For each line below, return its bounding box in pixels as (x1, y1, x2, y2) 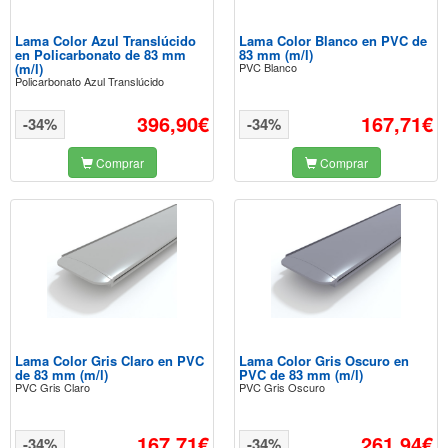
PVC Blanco (239, 59, 297, 75)
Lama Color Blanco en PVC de (239, 31, 427, 50)
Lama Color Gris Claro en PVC (15, 351, 204, 370)
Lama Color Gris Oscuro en (239, 351, 409, 370)
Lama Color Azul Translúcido (15, 31, 196, 50)
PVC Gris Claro (15, 379, 90, 395)
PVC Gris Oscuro (239, 379, 325, 395)
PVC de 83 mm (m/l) (239, 365, 363, 384)
